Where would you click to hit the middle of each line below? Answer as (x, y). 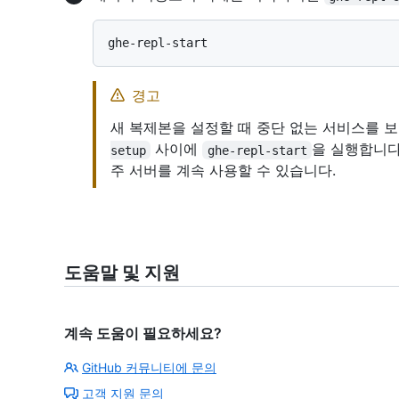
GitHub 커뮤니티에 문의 (149, 368)
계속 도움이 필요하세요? (143, 334)
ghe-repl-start (257, 150)
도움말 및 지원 (122, 273)
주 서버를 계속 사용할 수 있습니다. (223, 171)
